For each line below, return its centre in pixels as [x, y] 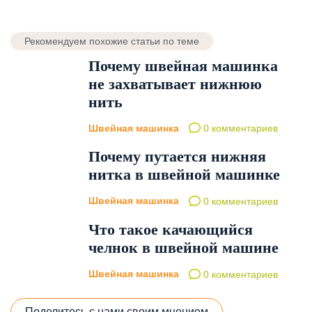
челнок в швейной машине [184, 248]
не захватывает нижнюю [175, 84]
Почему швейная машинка [183, 65]
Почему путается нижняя [177, 157]
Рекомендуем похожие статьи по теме [112, 41]
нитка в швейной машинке [184, 175]
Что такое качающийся [171, 230]
